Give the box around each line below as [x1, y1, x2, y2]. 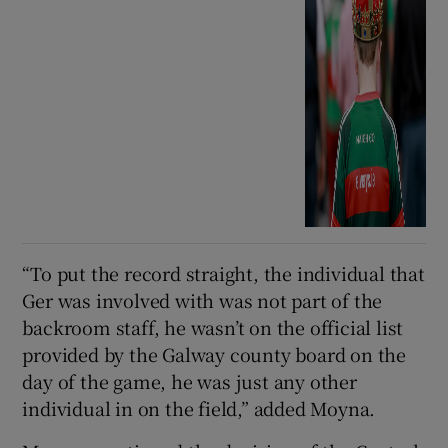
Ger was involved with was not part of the [22, 287, 383, 314]
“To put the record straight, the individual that [22, 260, 425, 287]
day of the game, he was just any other [22, 368, 357, 395]
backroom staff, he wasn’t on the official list [22, 314, 404, 341]
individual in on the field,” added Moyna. [22, 395, 376, 422]
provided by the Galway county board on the [22, 341, 407, 368]
